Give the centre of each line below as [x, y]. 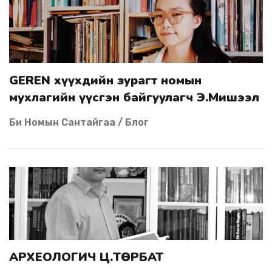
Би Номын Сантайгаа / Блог [79, 122]
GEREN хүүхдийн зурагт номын [14, 80]
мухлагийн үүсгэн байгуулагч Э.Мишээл [134, 97]
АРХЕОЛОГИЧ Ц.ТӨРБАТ [91, 257]
